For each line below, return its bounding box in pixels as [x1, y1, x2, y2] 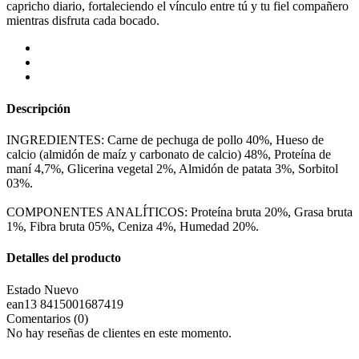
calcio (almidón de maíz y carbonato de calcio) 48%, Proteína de [6, 147, 331, 161]
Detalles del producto [6, 251, 121, 265]
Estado [6, 282, 44, 296]
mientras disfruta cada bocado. [6, 14, 159, 28]
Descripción [6, 101, 71, 115]
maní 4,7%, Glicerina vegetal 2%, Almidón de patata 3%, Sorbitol [6, 161, 338, 175]
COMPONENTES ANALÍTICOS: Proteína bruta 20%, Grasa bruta [6, 204, 353, 219]
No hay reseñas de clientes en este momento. [6, 325, 232, 340]
